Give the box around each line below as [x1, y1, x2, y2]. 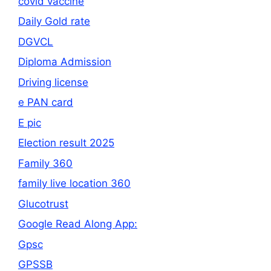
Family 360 [18, 157, 73, 169]
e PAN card [18, 96, 73, 109]
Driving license [18, 76, 88, 88]
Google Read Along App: [18, 218, 137, 230]
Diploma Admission [18, 56, 111, 68]
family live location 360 [18, 177, 131, 190]
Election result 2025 [18, 137, 114, 149]
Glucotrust [18, 197, 68, 210]
